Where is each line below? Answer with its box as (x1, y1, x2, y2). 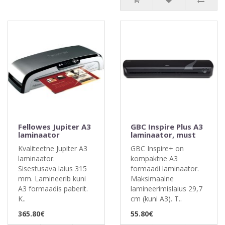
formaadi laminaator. (131, 164, 199, 173)
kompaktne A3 (131, 154, 178, 163)
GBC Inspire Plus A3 (131, 122, 203, 132)
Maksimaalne (131, 174, 174, 183)
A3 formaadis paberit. (18, 184, 88, 193)
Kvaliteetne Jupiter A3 (18, 144, 87, 153)
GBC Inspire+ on (131, 144, 184, 153)
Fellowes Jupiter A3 (18, 122, 91, 132)
